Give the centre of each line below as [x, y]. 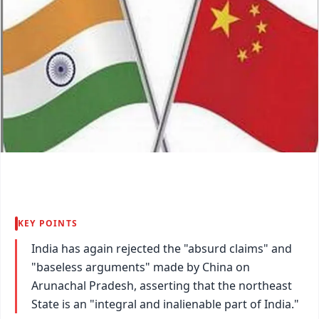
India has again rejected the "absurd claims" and [162, 248]
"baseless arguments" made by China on [141, 267]
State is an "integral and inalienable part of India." [165, 304]
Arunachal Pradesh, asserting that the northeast [162, 285]
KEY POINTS [48, 223]
